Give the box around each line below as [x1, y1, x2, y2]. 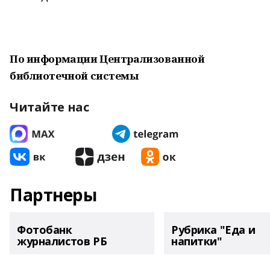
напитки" [171, 234, 222, 248]
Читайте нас [10, 99, 89, 115]
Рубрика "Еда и [171, 222, 256, 237]
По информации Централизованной [10, 52, 205, 66]
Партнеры [10, 183, 97, 206]
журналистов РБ [17, 234, 107, 248]
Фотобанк [17, 222, 72, 237]
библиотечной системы [10, 69, 139, 83]
